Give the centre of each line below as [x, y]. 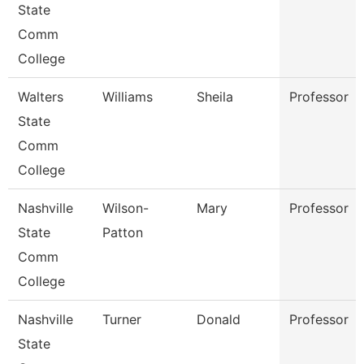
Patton [123, 232]
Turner [122, 319]
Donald [219, 319]
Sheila [215, 97]
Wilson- [126, 208]
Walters [41, 97]
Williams [128, 97]
